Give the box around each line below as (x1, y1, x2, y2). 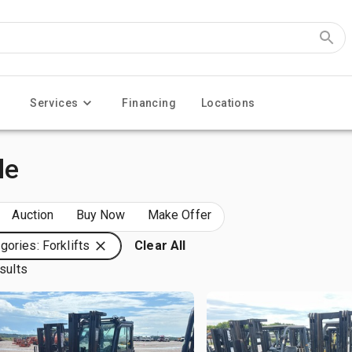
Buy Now (75, 207, 126, 222)
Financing (122, 97, 177, 109)
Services (30, 97, 79, 109)
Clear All (134, 238, 186, 253)
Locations (201, 97, 255, 109)
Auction (12, 207, 54, 222)
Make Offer (147, 207, 212, 222)
